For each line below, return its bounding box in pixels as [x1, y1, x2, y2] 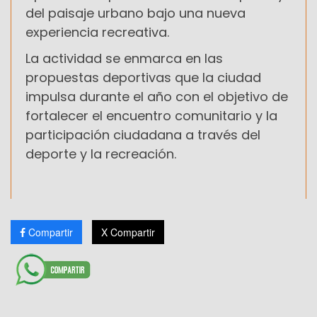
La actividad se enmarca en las [25, 49, 223, 67]
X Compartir [101, 224, 155, 239]
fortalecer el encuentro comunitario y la [25, 106, 277, 125]
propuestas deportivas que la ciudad [25, 68, 261, 86]
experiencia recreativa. [25, 23, 169, 41]
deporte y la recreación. [25, 144, 176, 163]
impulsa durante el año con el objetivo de [25, 87, 288, 105]
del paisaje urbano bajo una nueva [25, 4, 246, 22]
